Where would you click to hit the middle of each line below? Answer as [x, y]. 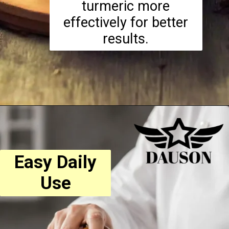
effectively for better [126, 22]
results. [126, 39]
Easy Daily [56, 162]
